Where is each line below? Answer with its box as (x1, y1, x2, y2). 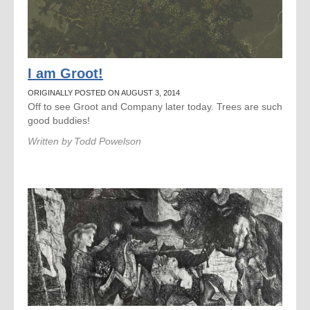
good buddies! (28, 115, 90, 126)
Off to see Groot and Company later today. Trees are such (28, 101, 282, 112)
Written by (28, 136, 72, 147)
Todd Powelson (74, 136, 141, 147)
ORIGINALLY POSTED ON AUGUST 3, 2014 (28, 89, 180, 97)
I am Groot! (28, 66, 103, 81)
